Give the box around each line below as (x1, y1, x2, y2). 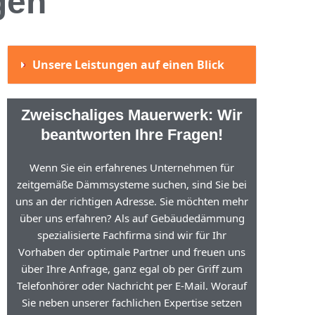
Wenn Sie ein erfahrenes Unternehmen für (30, 160, 235, 174)
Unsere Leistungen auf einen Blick (32, 57, 224, 72)
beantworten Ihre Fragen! (41, 126, 224, 143)
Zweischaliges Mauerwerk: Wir (21, 106, 243, 124)
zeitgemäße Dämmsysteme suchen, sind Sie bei (17, 177, 247, 191)
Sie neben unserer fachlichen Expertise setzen (22, 295, 243, 309)
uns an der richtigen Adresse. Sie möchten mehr (15, 194, 249, 208)
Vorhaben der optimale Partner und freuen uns (18, 245, 246, 259)
